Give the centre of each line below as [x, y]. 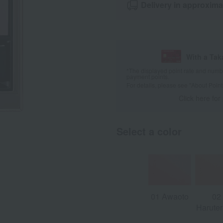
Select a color [149, 131]
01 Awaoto [170, 196]
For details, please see [158, 85]
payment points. [148, 77]
